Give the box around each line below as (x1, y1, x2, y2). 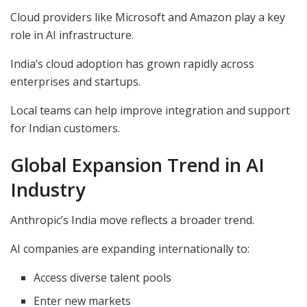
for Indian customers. (10, 121, 120, 136)
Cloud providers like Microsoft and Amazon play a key (10, 10, 285, 25)
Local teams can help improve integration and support (10, 103, 290, 119)
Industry (10, 176, 86, 202)
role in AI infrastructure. (10, 27, 134, 43)
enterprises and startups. (10, 74, 140, 90)
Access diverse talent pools (34, 270, 172, 286)
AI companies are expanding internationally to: (10, 241, 249, 257)
